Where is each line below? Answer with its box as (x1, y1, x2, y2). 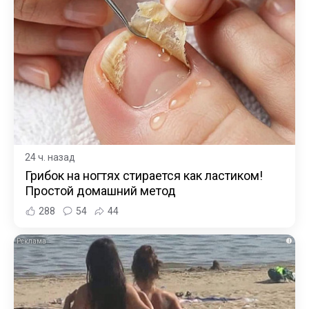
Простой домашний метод (25, 183, 176, 198)
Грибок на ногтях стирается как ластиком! (25, 168, 263, 183)
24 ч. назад (25, 151, 75, 163)
